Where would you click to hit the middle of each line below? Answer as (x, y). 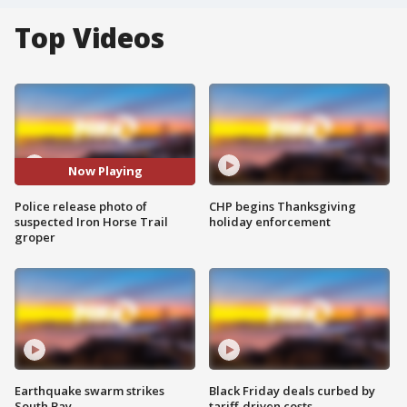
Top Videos (89, 38)
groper (35, 237)
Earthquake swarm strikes (89, 390)
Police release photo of (81, 206)
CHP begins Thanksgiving (283, 206)
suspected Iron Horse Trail (91, 221)
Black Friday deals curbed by (292, 390)
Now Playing (105, 171)
